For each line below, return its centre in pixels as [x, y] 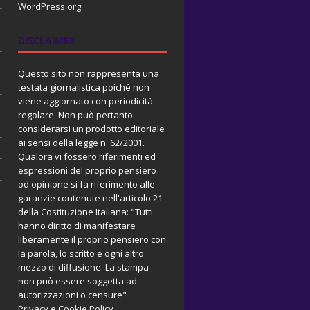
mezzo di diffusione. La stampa [83, 267]
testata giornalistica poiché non [83, 87]
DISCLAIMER [46, 40]
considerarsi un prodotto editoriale [91, 128]
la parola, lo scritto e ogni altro [81, 253]
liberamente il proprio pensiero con [92, 239]
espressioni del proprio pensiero [87, 170]
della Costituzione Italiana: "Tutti [85, 211]
